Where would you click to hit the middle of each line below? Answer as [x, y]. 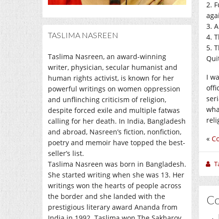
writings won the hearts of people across [115, 185]
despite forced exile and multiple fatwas [114, 110]
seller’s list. [66, 153]
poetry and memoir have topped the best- [117, 142]
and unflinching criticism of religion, [107, 99]
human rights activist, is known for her [111, 78]
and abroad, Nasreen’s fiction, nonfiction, [115, 131]
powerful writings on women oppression [114, 88]
